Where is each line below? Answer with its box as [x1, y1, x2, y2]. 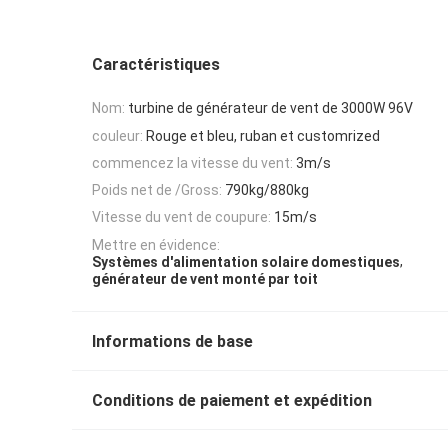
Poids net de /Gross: [92, 182, 222, 199]
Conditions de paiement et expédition [92, 391, 372, 411]
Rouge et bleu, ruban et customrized [146, 127, 380, 144]
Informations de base [92, 332, 253, 352]
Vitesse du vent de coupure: [92, 209, 271, 226]
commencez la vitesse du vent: [92, 154, 293, 171]
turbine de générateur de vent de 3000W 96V [128, 100, 413, 117]
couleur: [92, 127, 143, 144]
